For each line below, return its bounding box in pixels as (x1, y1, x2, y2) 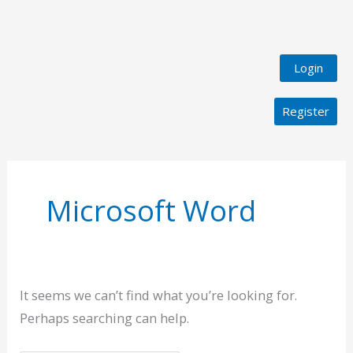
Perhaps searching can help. (20, 308, 190, 327)
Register (282, 103, 329, 119)
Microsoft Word (46, 190, 257, 230)
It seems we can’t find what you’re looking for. (20, 285, 298, 304)
